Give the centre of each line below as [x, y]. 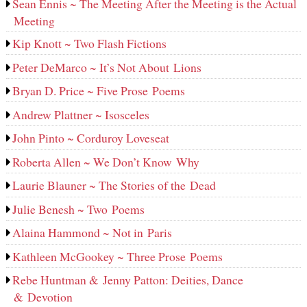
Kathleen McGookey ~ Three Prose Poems [118, 256]
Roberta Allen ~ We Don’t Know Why [106, 161]
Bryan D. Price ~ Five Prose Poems [99, 91]
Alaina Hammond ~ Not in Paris [93, 233]
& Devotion [45, 297]
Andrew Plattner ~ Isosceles [81, 114]
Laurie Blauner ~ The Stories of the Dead [114, 185]
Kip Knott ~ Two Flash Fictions [90, 44]
